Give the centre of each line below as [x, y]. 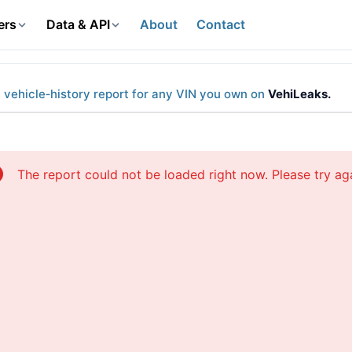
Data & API [78, 24]
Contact [220, 24]
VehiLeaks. [299, 94]
